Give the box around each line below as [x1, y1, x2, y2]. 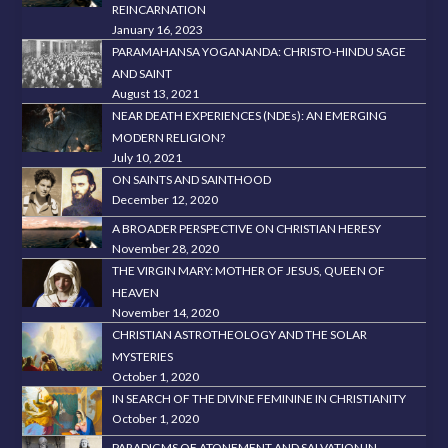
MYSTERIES [112, 349, 174, 365]
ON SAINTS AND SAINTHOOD [112, 172, 272, 188]
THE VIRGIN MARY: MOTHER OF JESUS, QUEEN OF [112, 263, 386, 279]
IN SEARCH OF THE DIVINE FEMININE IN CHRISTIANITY [112, 391, 407, 407]
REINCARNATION [112, 2, 207, 18]
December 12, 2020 [112, 192, 219, 208]
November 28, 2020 [112, 241, 220, 257]
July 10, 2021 [112, 150, 183, 166]
